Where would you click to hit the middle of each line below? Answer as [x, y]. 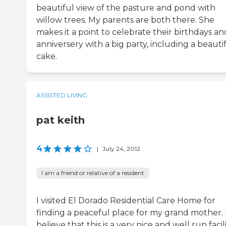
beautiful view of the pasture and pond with [126, 8]
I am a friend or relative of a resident [93, 173]
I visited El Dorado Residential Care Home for [126, 201]
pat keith [61, 120]
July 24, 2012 [121, 149]
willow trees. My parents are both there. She [125, 20]
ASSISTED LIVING [62, 95]
